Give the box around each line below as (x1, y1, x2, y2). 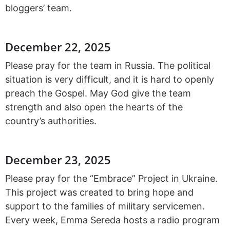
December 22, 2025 (5, 39, 111, 54)
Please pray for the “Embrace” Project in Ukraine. (5, 173, 218, 184)
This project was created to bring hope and (5, 187, 194, 198)
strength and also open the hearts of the (5, 101, 183, 112)
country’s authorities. (5, 115, 97, 126)
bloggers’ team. (5, 2, 72, 13)
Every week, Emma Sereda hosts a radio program (5, 215, 220, 226)
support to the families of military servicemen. (5, 201, 205, 212)
